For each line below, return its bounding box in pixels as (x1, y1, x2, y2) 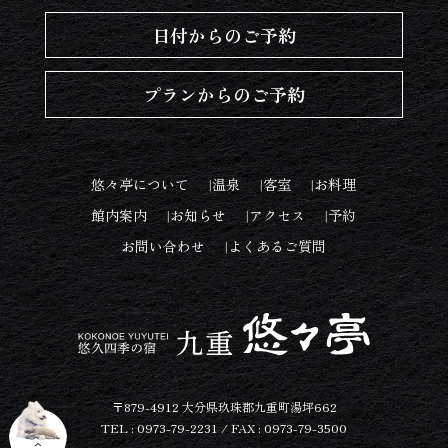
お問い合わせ (121, 236, 206, 257)
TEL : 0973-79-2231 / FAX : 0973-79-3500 (101, 418, 347, 436)
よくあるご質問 (228, 236, 327, 257)
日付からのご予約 (151, 22, 296, 49)
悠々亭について (91, 173, 190, 194)
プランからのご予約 (142, 81, 305, 108)
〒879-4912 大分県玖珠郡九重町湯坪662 (111, 397, 337, 415)
